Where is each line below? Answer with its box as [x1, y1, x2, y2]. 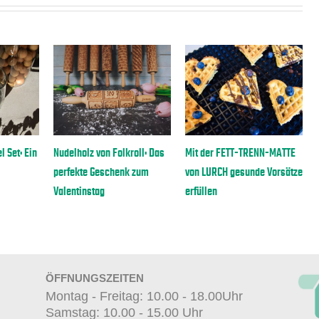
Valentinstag [26, 184, 78, 198]
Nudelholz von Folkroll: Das [26, 146, 138, 159]
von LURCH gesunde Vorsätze [158, 165, 276, 179]
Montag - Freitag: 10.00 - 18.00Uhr [46, 289, 243, 304]
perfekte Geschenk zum [26, 165, 122, 179]
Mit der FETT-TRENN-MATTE [158, 146, 269, 159]
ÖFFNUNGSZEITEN [46, 272, 144, 285]
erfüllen [158, 184, 191, 198]
